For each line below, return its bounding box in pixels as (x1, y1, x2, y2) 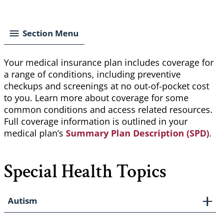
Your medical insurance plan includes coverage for (4, 56, 214, 69)
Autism (8, 195, 37, 207)
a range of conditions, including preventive (4, 68, 181, 81)
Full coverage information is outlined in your (4, 115, 188, 128)
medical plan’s (4, 127, 66, 139)
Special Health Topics (4, 160, 166, 184)
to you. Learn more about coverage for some (4, 92, 189, 104)
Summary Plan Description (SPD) (66, 127, 209, 139)
